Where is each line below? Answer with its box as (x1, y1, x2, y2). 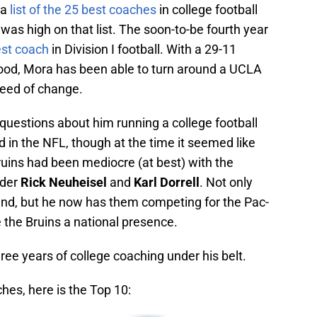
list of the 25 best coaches (10, 2, 156, 18)
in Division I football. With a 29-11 (49, 42, 236, 57)
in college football (156, 2, 258, 18)
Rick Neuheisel (21, 175, 107, 190)
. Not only (200, 175, 253, 190)
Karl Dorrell (131, 175, 200, 190)
